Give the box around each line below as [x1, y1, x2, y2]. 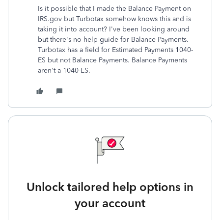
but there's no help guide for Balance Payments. [38, 35, 189, 44]
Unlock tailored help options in [27, 180, 193, 194]
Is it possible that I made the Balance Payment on [38, 4, 191, 13]
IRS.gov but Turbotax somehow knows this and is [38, 15, 191, 23]
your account [75, 196, 145, 210]
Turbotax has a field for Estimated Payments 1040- [38, 46, 193, 54]
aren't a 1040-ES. [38, 66, 92, 75]
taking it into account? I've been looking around [38, 25, 190, 33]
